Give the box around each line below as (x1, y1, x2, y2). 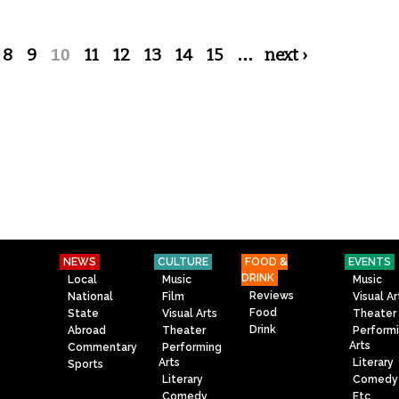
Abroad (68, 323, 107, 337)
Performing (162, 341, 223, 354)
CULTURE (158, 256, 208, 269)
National (68, 289, 114, 303)
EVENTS (348, 256, 391, 269)
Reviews (249, 289, 295, 302)
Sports (68, 358, 104, 371)
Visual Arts (162, 306, 218, 320)
